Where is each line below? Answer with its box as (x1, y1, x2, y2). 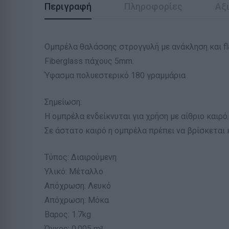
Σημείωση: (44, 97, 82, 107)
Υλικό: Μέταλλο (44, 167, 103, 177)
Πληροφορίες (124, 1, 182, 12)
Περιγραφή (44, 1, 91, 12)
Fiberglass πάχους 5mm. (44, 56, 134, 66)
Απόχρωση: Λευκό (44, 181, 111, 191)
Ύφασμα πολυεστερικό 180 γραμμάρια (44, 71, 186, 81)
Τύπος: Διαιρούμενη (44, 152, 117, 163)
